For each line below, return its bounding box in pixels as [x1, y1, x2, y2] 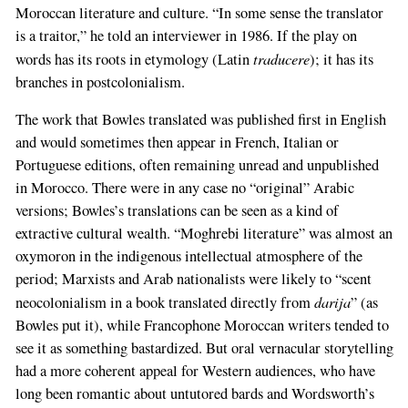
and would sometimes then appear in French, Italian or [15, 132, 339, 153]
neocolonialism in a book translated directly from [15, 292, 314, 313]
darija [313, 291, 351, 312]
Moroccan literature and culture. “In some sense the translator [15, 2, 383, 23]
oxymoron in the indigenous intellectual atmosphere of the [15, 246, 362, 267]
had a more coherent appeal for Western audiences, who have [15, 361, 375, 382]
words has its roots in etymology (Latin [15, 48, 253, 69]
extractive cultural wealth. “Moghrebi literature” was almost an [15, 223, 393, 244]
